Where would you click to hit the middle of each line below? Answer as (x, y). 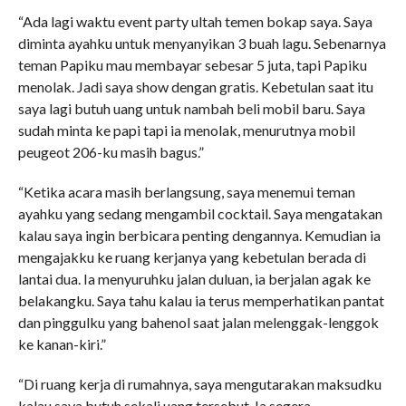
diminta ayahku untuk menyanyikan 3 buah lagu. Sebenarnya (202, 43)
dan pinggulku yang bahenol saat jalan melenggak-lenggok (198, 322)
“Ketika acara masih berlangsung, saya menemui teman (186, 192)
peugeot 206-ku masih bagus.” (111, 152)
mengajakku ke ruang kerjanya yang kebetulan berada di (192, 257)
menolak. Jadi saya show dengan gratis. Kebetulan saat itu (195, 87)
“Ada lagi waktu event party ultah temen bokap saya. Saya (195, 21)
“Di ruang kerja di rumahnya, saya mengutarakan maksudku (199, 384)
